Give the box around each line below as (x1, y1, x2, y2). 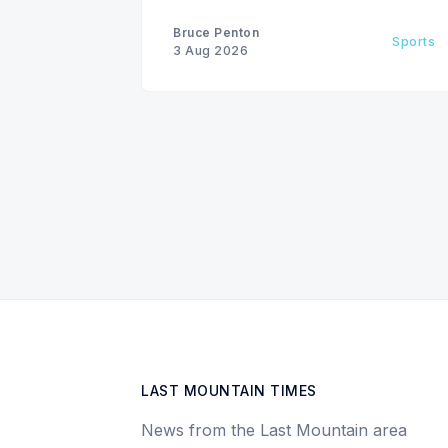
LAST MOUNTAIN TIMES (141, 382, 317, 399)
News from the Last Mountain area (141, 420, 407, 440)
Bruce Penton (173, 24, 259, 40)
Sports (392, 33, 435, 49)
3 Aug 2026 (173, 42, 248, 58)
